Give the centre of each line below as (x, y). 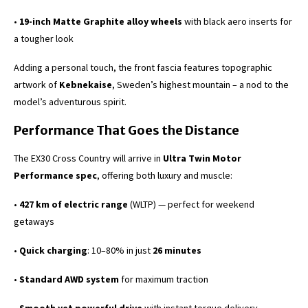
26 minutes (177, 251)
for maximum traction (164, 279)
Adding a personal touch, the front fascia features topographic (143, 68)
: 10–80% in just (120, 251)
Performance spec (55, 176)
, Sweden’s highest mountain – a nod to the (200, 85)
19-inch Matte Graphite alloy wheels (101, 22)
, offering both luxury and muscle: (165, 176)
